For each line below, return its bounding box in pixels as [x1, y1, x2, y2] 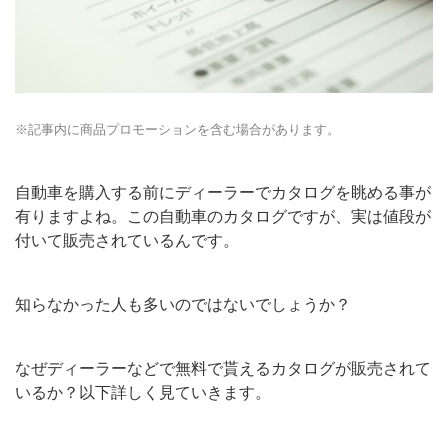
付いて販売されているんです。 [15, 232, 239, 250]
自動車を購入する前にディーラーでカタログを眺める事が [15, 184, 431, 202]
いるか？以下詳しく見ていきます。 [15, 384, 271, 402]
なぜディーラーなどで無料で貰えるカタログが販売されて [15, 360, 431, 378]
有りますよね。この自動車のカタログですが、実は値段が [15, 208, 431, 226]
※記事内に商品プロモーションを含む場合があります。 [15, 122, 340, 138]
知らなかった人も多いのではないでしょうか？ [15, 296, 351, 314]
